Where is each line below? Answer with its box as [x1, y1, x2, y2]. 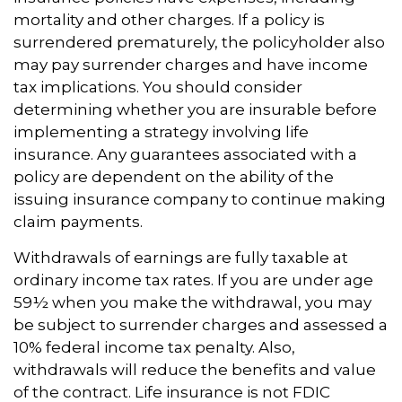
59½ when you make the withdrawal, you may [13, 293, 371, 312]
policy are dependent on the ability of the [13, 168, 334, 187]
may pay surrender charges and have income [13, 56, 368, 74]
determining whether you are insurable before [13, 100, 377, 119]
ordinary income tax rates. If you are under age [13, 271, 373, 290]
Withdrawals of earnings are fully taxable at [13, 249, 348, 267]
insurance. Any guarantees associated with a [13, 145, 357, 164]
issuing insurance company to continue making [13, 190, 386, 209]
